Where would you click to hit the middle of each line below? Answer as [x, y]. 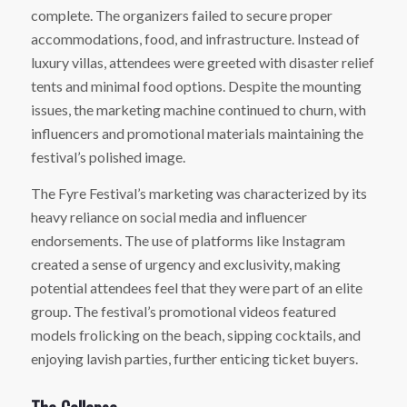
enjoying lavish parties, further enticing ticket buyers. [194, 358]
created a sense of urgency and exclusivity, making [185, 263]
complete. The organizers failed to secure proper [181, 15]
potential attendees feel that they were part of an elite [196, 287]
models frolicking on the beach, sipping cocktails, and [195, 334]
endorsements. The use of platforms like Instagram [188, 240]
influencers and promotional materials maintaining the [197, 133]
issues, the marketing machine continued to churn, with [198, 109]
